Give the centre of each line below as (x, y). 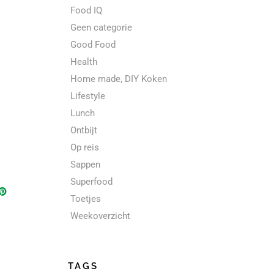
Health (84, 61)
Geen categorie (101, 27)
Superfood (91, 181)
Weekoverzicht (100, 216)
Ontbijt (84, 130)
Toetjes (86, 198)
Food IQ (86, 10)
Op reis (85, 147)
